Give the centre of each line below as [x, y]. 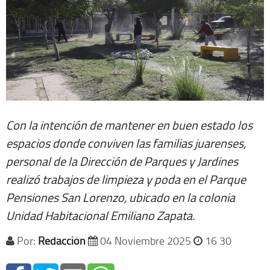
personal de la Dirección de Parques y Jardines [122, 161]
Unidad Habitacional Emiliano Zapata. [100, 215]
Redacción [62, 240]
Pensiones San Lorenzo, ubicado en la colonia [121, 197]
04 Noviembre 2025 [146, 240]
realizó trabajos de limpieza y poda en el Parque [126, 179]
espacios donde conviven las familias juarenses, [126, 143]
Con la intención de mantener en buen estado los [129, 124]
